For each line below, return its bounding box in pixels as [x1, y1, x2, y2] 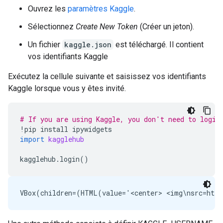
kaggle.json [64, 40, 111, 49]
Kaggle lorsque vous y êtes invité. [8, 84, 126, 93]
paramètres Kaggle [68, 4, 134, 13]
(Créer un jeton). [138, 22, 194, 31]
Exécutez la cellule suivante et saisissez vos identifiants [8, 72, 206, 81]
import [20, 134, 44, 144]
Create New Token [76, 22, 138, 31]
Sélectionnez [28, 22, 76, 31]
